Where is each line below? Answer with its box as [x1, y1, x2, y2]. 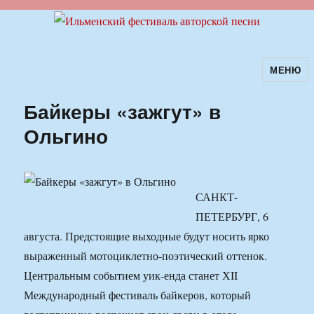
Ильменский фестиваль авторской [5, 67, 287, 91]
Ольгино [24, 121, 109, 151]
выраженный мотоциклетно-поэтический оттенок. [24, 248, 268, 264]
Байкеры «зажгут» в [24, 97, 221, 126]
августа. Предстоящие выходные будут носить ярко [24, 228, 270, 244]
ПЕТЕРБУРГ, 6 [196, 209, 269, 224]
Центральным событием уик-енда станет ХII [24, 268, 238, 283]
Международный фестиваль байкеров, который [24, 287, 252, 303]
